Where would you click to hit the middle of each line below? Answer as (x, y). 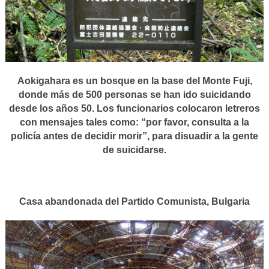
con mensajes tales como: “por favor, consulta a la (134, 122)
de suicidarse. (134, 150)
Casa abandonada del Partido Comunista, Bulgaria (134, 202)
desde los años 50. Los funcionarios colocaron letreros (134, 109)
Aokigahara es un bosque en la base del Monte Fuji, (134, 81)
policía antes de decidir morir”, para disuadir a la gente (134, 136)
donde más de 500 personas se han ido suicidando (134, 95)
